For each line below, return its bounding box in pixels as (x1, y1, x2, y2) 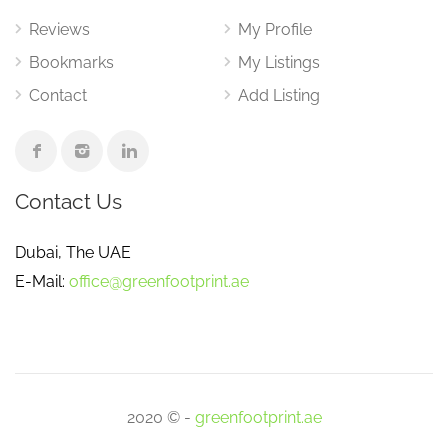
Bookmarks (29, 53, 114, 72)
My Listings (238, 53, 320, 72)
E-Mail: (15, 272, 69, 291)
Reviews (29, 20, 90, 39)
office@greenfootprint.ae (69, 272, 249, 291)
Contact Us (15, 189, 122, 214)
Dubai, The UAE (15, 243, 131, 262)
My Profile (238, 20, 312, 39)
